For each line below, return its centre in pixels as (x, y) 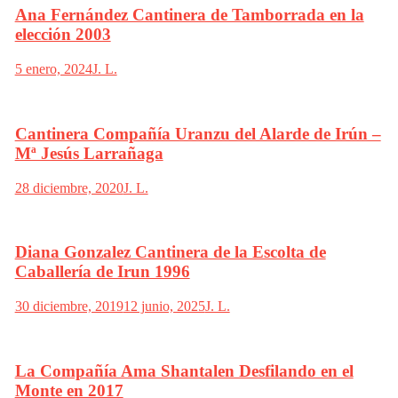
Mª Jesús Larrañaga (89, 153)
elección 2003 (63, 35)
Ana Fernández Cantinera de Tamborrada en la (189, 15)
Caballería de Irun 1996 (102, 272)
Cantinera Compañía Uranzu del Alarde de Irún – (198, 133)
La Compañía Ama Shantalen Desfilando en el (184, 370)
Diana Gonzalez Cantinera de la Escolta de (170, 252)
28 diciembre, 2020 (69, 187)
